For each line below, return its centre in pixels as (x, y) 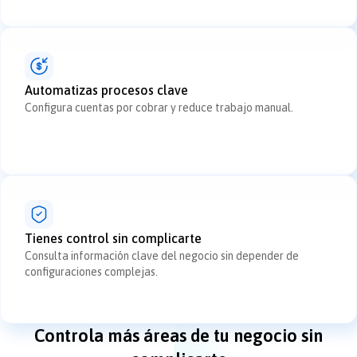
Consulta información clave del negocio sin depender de (162, 256)
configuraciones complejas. (91, 272)
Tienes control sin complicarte (113, 239)
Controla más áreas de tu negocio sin (178, 336)
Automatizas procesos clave (106, 90)
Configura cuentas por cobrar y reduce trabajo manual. (159, 108)
